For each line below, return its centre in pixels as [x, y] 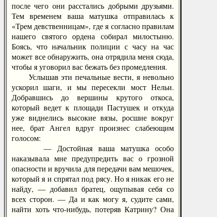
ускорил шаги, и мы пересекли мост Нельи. [93, 87]
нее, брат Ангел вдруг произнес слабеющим [93, 128]
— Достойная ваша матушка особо [93, 148]
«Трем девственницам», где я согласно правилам [93, 26]
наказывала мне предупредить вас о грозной [93, 158]
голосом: [26, 138]
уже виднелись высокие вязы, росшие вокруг [93, 117]
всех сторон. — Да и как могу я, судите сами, [93, 199]
